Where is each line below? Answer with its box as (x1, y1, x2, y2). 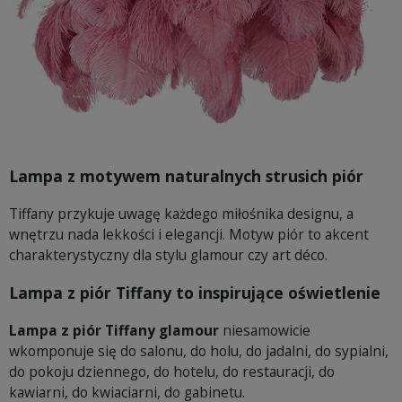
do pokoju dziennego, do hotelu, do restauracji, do (9, 362, 335, 381)
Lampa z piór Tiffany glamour (9, 320, 219, 340)
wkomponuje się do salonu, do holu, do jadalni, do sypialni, (9, 341, 389, 361)
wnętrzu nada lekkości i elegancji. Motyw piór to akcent (9, 224, 369, 244)
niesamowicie (219, 320, 310, 340)
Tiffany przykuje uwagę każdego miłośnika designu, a (9, 204, 354, 223)
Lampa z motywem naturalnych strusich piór (9, 165, 363, 187)
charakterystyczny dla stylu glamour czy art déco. (9, 245, 328, 265)
